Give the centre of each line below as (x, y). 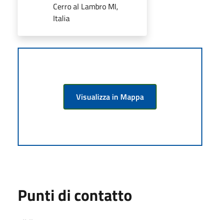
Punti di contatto (75, 195)
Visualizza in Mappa (110, 96)
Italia (61, 18)
